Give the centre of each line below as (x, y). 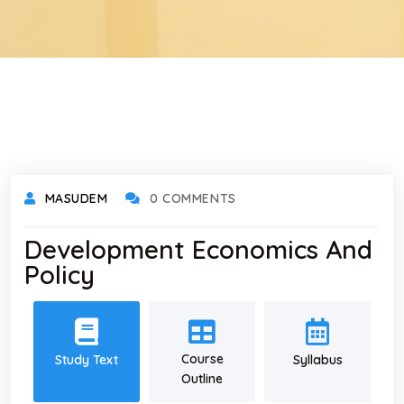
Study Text (87, 360)
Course (202, 359)
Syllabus (317, 360)
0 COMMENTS (193, 198)
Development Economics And (198, 249)
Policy (60, 275)
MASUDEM (76, 198)
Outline (202, 379)
